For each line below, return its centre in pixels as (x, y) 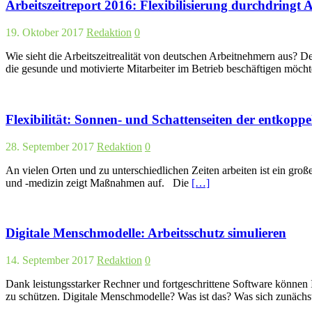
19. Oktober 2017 (45, 33)
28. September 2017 (50, 146)
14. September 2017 (50, 260)
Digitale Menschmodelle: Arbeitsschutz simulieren (146, 233)
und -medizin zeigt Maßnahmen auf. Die (99, 182)
